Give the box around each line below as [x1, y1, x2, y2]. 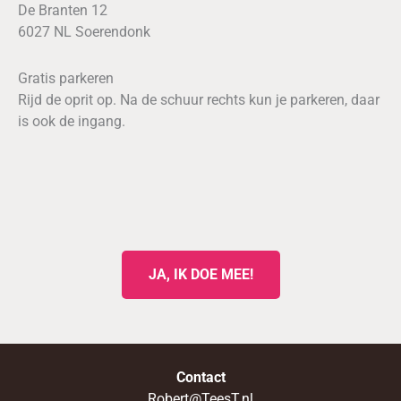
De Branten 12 [18, 2, 107, 20]
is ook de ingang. [18, 113, 125, 131]
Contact [175, 369, 226, 387]
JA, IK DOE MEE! [148, 266, 253, 284]
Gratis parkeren [18, 70, 114, 88]
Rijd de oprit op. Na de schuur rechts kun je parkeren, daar [18, 91, 380, 109]
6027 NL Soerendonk [18, 23, 150, 41]
